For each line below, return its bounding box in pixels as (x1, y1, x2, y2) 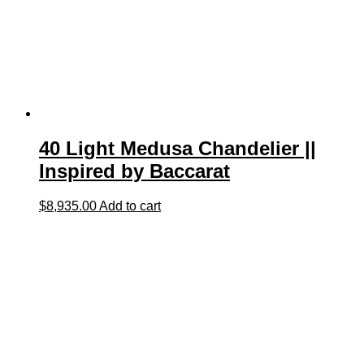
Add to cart (99, 199, 161, 214)
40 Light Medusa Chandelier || (39, 137, 316, 160)
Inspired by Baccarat (39, 160, 230, 183)
